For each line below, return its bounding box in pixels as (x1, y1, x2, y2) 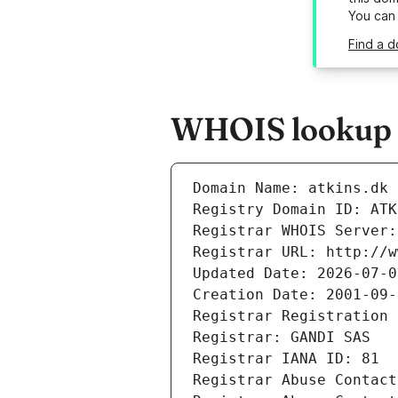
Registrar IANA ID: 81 (193, 350, 379, 368)
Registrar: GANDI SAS (193, 329, 370, 346)
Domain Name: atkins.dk (193, 179, 388, 197)
